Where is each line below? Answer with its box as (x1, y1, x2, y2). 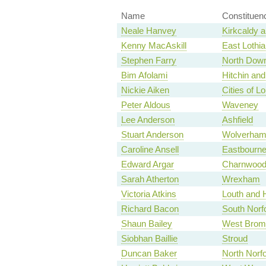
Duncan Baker (121, 248, 177, 259)
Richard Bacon (121, 204, 179, 214)
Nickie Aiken (121, 85, 169, 96)
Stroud (221, 233, 248, 244)
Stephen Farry (121, 55, 176, 66)
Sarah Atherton (121, 174, 179, 185)
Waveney (221, 100, 258, 110)
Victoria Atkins (121, 189, 176, 199)
